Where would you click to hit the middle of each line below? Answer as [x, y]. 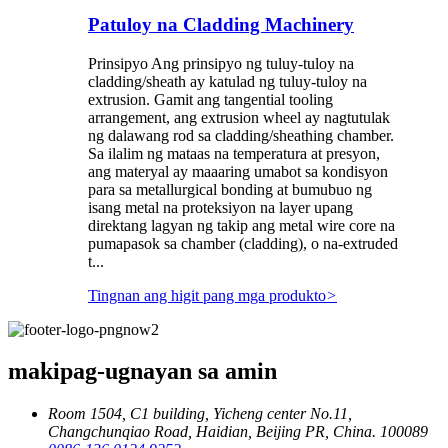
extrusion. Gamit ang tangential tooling [210, 99]
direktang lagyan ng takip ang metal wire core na [241, 225]
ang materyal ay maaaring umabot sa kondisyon [238, 171]
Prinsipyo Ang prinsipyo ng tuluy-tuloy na [221, 63]
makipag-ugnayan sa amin [142, 371]
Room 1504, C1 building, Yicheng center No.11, [200, 414]
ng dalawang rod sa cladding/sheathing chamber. [241, 135]
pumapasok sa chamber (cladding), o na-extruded [243, 243]
